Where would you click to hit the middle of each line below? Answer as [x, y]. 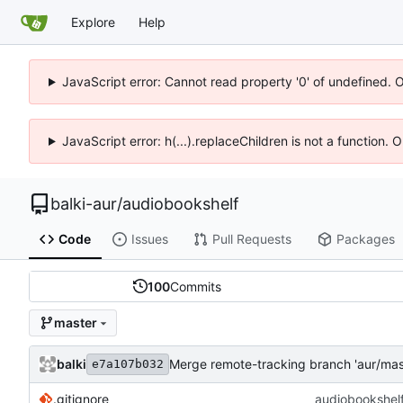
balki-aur [84, 204]
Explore [93, 22]
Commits [195, 286]
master [75, 323]
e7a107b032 [128, 363]
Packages [365, 239]
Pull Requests [251, 239]
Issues [149, 239]
